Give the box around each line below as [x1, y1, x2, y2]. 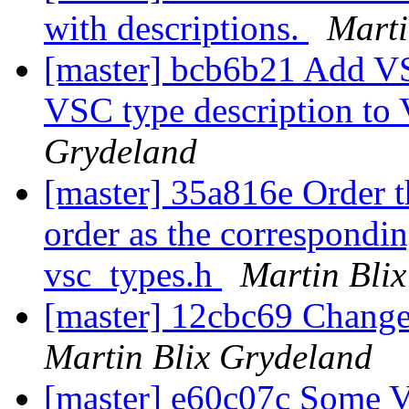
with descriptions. [44, 8, 309, 48]
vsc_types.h [44, 255, 222, 295]
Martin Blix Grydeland [44, 337, 372, 377]
